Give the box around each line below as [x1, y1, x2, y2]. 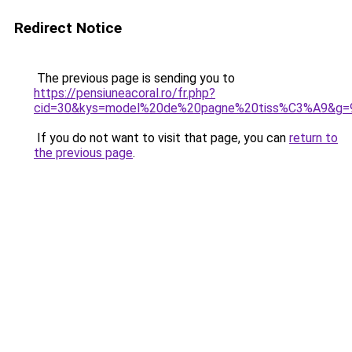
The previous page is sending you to [34, 71, 235, 86]
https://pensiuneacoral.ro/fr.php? [34, 86, 215, 101]
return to [289, 130, 338, 145]
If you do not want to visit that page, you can [34, 130, 289, 145]
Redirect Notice [14, 19, 122, 37]
